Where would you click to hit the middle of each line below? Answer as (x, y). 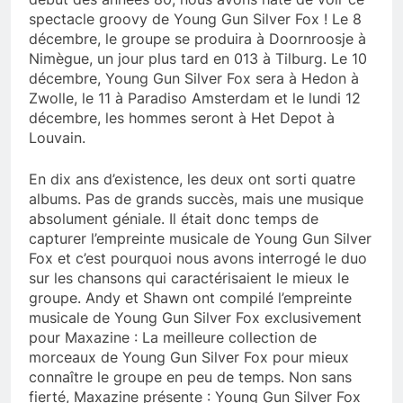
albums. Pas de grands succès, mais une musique (196, 199)
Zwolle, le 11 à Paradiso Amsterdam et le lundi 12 (195, 99)
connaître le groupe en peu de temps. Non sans (190, 377)
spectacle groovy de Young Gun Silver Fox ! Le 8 (195, 19)
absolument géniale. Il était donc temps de (174, 219)
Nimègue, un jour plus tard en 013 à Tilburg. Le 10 (198, 59)
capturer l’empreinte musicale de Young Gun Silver (200, 239)
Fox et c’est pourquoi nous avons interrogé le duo (198, 259)
